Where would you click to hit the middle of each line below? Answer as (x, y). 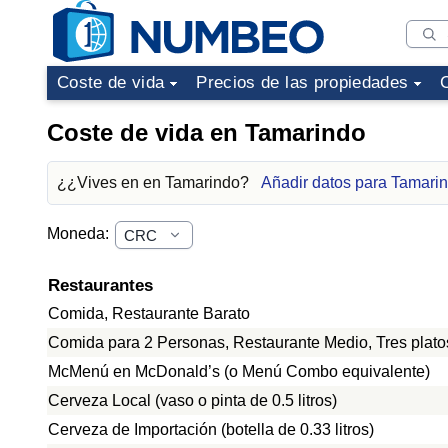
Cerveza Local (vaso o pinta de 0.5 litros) (192, 400)
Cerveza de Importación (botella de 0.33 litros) (211, 429)
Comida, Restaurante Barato (149, 313)
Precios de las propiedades (302, 82)
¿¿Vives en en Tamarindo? (155, 182)
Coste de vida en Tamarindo (206, 132)
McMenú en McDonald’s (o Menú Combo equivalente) (239, 371)
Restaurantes (100, 285)
